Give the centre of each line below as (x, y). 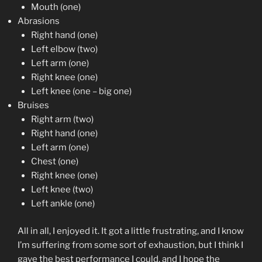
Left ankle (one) (63, 204)
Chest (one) (54, 162)
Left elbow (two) (64, 49)
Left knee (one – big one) (81, 92)
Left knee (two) (62, 190)
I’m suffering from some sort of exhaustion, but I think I (130, 245)
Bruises (33, 106)
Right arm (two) (62, 120)
